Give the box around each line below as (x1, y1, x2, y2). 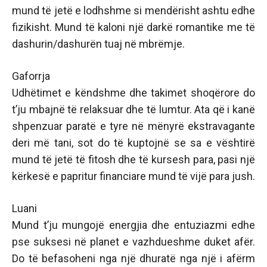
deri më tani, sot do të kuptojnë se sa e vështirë (12, 136, 255, 149)
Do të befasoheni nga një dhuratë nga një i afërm (12, 252, 255, 265)
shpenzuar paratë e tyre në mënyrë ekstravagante (12, 120, 255, 132)
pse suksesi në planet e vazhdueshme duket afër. (12, 235, 255, 248)
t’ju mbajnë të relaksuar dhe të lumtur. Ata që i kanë (12, 103, 255, 116)
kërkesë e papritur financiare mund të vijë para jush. (12, 170, 255, 182)
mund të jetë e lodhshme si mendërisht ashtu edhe (12, 4, 255, 17)
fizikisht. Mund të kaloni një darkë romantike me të (12, 21, 255, 33)
